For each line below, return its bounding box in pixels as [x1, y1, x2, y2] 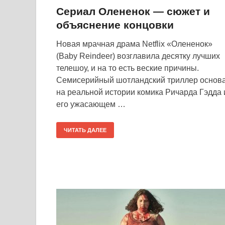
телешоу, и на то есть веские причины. [56, 64, 199, 72]
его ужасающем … [56, 100, 126, 108]
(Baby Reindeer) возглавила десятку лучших [56, 52, 220, 60]
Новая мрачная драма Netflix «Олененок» [56, 40, 212, 48]
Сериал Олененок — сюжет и [56, 6, 210, 17]
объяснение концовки [56, 19, 174, 31]
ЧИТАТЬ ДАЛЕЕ [64, 127, 106, 133]
